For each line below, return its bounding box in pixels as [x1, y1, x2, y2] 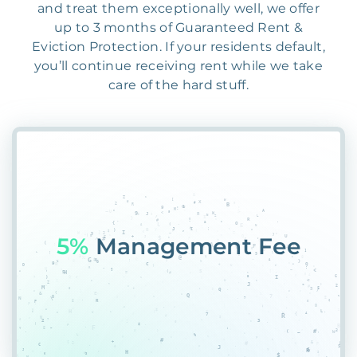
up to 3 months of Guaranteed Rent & [53, 20, 304, 35]
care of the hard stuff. [108, 77, 249, 92]
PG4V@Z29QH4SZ [91, 233, 312, 260]
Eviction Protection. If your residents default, [31, 39, 326, 54]
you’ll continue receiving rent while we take [33, 58, 324, 73]
